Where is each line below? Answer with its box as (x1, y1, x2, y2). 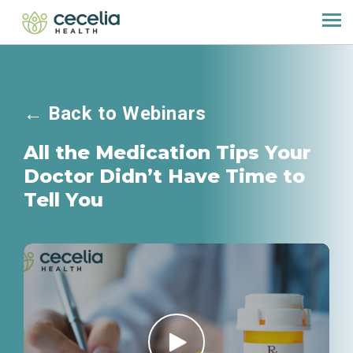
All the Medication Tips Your (24, 141, 310, 164)
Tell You (24, 188, 103, 211)
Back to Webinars (48, 102, 206, 124)
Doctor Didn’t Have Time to (24, 165, 305, 188)
